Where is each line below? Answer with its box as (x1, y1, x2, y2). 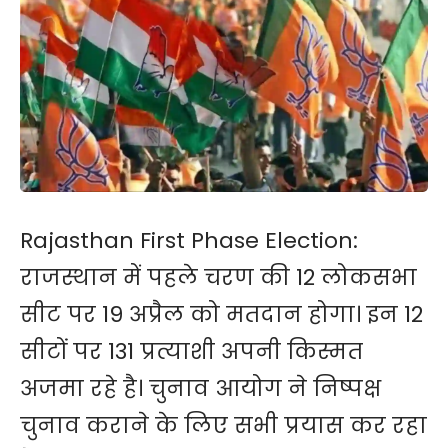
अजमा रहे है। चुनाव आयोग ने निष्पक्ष (20, 372, 381, 404)
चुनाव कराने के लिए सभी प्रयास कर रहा (20, 409, 427, 441)
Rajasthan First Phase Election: (20, 224, 358, 256)
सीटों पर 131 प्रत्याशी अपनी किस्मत (20, 335, 363, 367)
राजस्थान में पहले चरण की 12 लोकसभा (20, 261, 417, 293)
